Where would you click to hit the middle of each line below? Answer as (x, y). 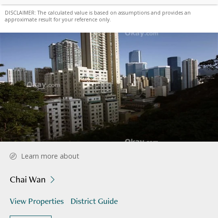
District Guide (94, 200)
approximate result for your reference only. (58, 19)
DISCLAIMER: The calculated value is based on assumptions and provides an (98, 12)
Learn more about (50, 156)
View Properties (37, 200)
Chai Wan (28, 179)
